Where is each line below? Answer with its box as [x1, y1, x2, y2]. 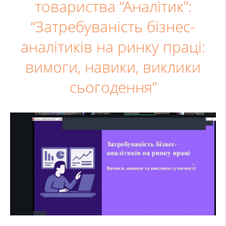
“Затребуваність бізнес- [31, 17, 195, 37]
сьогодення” [69, 77, 157, 97]
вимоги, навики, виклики [25, 57, 201, 77]
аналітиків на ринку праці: [21, 37, 205, 57]
